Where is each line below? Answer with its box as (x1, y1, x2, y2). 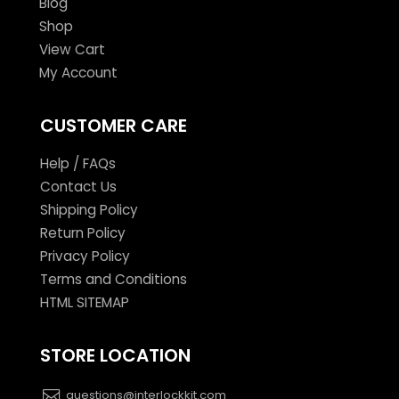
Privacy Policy (39, 246, 130, 265)
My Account (38, 62, 118, 82)
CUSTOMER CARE (39, 112, 187, 138)
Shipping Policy (39, 199, 138, 219)
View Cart (38, 39, 105, 59)
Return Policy (39, 223, 126, 242)
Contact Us (39, 176, 117, 196)
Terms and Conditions (39, 269, 187, 289)
